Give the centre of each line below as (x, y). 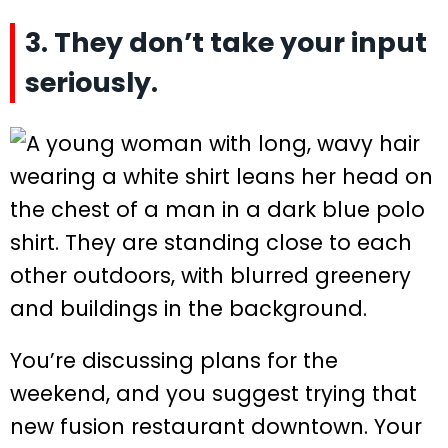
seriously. (91, 82)
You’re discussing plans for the (174, 360)
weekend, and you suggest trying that (213, 393)
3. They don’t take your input (226, 42)
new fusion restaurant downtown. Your (216, 426)
